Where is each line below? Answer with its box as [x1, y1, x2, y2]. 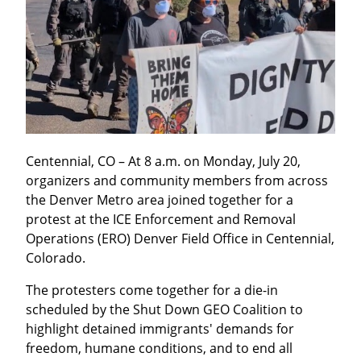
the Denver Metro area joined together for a [26, 191, 293, 210]
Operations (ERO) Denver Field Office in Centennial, [26, 230, 334, 248]
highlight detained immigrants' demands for [26, 320, 294, 338]
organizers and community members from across [26, 172, 328, 190]
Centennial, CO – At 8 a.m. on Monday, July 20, [26, 152, 301, 171]
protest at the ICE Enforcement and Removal [26, 210, 296, 229]
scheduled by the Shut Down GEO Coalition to [26, 301, 303, 319]
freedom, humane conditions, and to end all [26, 339, 293, 358]
